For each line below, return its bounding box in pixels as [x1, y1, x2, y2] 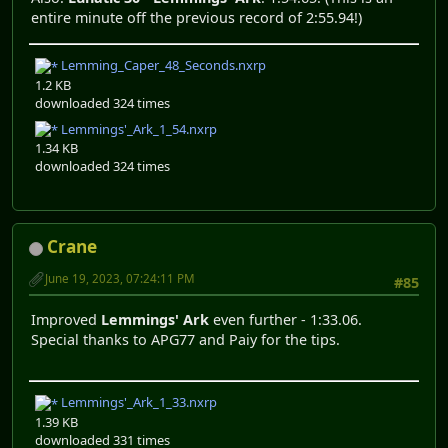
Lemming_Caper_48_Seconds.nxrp [58, 56, 266, 75]
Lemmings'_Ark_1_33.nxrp [58, 393, 217, 412]
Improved [31, 309, 101, 329]
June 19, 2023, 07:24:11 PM [45, 271, 195, 287]
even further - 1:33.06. [209, 309, 366, 329]
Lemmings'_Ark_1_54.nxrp [58, 119, 217, 138]
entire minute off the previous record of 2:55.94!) [31, 7, 362, 27]
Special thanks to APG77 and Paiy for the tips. [31, 329, 340, 349]
